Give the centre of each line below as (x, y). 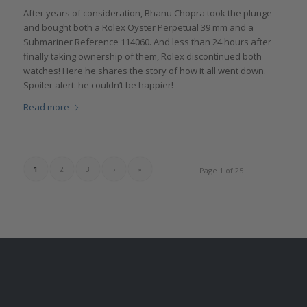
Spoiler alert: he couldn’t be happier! (98, 85)
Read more (46, 107)
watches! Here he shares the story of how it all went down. (144, 71)
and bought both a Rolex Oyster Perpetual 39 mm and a (138, 28)
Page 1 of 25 (222, 171)
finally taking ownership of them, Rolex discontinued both (142, 57)
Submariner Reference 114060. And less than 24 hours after (147, 42)
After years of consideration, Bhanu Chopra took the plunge (147, 13)
